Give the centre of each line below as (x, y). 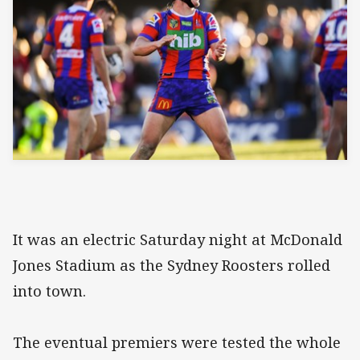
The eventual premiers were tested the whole (177, 343)
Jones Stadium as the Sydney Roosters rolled (172, 266)
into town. (49, 291)
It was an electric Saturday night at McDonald (178, 240)
